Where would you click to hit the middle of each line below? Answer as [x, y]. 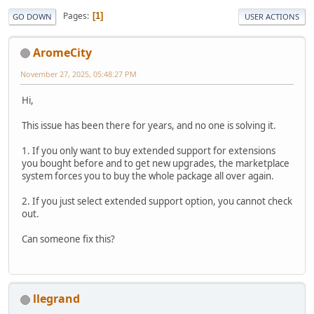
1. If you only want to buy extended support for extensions [149, 150]
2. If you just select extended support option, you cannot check [157, 201]
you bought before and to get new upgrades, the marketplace [156, 163]
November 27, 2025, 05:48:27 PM [78, 74]
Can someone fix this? [68, 239]
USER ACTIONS [272, 16]
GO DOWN [32, 16]
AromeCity [62, 52]
